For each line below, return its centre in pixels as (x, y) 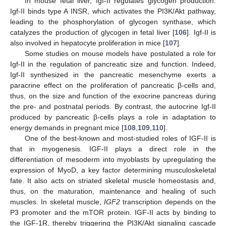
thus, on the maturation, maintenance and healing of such (113, 191)
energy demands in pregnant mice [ (67, 128)
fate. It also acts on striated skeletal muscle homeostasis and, (113, 181)
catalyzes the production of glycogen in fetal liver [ (93, 33)
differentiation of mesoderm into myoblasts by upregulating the (113, 160)
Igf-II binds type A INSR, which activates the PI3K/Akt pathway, (113, 11)
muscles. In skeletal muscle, (57, 202)
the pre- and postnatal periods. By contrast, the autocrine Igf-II (113, 107)
